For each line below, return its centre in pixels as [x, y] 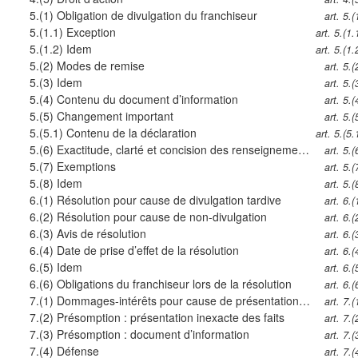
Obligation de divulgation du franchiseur [157, 16]
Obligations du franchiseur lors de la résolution [174, 284]
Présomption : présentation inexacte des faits [170, 318]
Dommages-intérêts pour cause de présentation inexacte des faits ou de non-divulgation [177, 301]
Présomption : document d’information [153, 334]
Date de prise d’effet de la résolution [147, 251]
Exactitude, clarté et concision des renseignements [177, 150]
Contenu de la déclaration [131, 133]
